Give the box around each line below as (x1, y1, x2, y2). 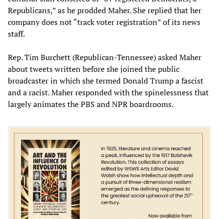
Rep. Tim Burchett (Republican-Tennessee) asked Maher (8, 51, 201, 63)
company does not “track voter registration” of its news (8, 16, 200, 27)
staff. (8, 28, 25, 39)
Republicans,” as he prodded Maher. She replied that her (8, 4, 201, 16)
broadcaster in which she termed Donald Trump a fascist (8, 75, 203, 86)
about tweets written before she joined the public (8, 63, 179, 74)
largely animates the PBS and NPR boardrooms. (8, 98, 174, 109)
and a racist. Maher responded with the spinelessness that (8, 87, 209, 98)
